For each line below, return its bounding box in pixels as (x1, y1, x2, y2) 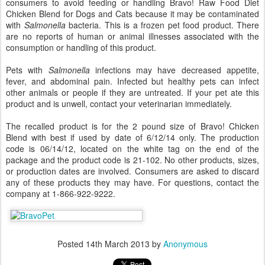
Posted (57, 237, 86, 250)
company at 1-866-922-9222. (6, 187, 115, 199)
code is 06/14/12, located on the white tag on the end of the (6, 142, 259, 154)
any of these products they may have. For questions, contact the (6, 176, 259, 188)
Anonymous (163, 237, 208, 250)
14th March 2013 (86, 237, 150, 250)
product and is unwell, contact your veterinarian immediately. (6, 97, 232, 109)
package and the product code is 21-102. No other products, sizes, (6, 153, 259, 166)
